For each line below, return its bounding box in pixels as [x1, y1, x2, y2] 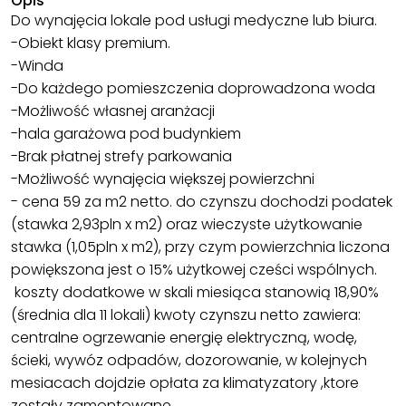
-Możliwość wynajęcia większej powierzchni [11, 169, 314, 190]
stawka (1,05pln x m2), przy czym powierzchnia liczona [11, 237, 390, 258]
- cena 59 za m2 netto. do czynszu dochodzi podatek [11, 191, 392, 213]
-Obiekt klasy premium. [11, 33, 170, 54]
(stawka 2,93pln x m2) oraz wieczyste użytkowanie [11, 214, 362, 236]
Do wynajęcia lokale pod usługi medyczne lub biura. [11, 10, 381, 32]
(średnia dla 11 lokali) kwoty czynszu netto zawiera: [11, 304, 361, 326]
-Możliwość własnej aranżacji [11, 101, 215, 122]
